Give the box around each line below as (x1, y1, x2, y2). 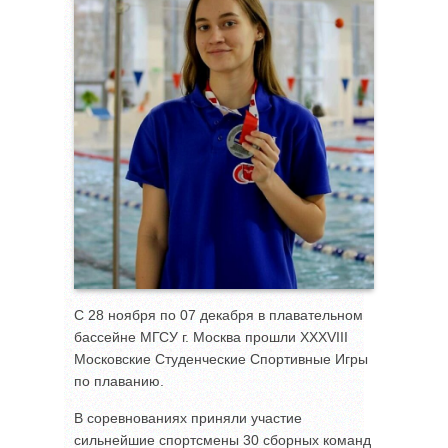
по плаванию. (74, 372, 164, 389)
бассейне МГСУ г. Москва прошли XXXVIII (74, 328, 348, 345)
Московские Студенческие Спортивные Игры (74, 350, 368, 367)
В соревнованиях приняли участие (74, 409, 302, 426)
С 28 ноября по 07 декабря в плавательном (74, 306, 363, 323)
